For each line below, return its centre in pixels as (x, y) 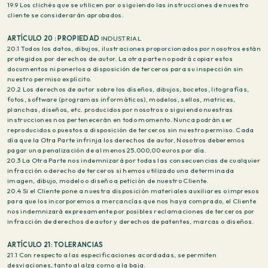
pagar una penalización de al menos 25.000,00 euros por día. (107, 150)
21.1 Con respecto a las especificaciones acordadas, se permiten (112, 255)
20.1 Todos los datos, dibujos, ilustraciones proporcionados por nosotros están (134, 48)
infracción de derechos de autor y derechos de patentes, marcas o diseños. (131, 221)
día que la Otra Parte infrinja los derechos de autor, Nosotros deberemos (126, 140)
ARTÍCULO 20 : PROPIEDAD (54, 38)
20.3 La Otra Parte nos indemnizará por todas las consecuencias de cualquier (134, 160)
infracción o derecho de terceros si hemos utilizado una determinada (121, 170)
